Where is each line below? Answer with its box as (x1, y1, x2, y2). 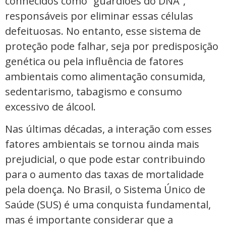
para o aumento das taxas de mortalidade (5, 167, 204, 181)
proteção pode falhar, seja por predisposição (5, 39, 218, 53)
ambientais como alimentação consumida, (5, 69, 205, 83)
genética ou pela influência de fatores (5, 54, 184, 68)
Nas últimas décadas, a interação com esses (5, 122, 212, 136)
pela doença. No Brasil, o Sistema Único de (5, 182, 205, 196)
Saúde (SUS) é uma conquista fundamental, (5, 197, 211, 211)
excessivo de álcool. (5, 99, 96, 114)
